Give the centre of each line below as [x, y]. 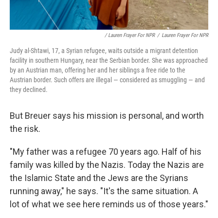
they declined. [29, 89]
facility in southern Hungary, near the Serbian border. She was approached [109, 60]
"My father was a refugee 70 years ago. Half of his [106, 151]
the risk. [25, 128]
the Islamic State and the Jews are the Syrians [99, 178]
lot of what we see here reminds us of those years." [109, 204]
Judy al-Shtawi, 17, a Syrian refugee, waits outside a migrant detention [104, 50]
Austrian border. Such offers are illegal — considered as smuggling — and [107, 80]
